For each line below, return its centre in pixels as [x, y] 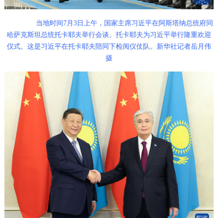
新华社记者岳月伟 [184, 47]
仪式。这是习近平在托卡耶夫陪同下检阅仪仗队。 [82, 47]
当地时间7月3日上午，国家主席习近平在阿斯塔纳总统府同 [125, 23]
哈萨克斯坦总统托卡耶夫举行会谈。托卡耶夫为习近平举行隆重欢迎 [109, 35]
